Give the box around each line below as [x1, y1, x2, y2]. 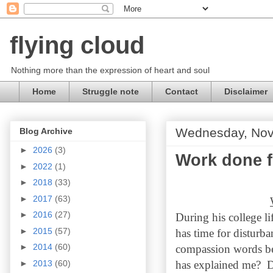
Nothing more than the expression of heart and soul [11, 65, 210, 75]
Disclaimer [224, 87, 268, 97]
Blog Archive [19, 126, 73, 136]
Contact [165, 87, 198, 97]
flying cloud [10, 32, 144, 58]
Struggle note [82, 87, 139, 97]
